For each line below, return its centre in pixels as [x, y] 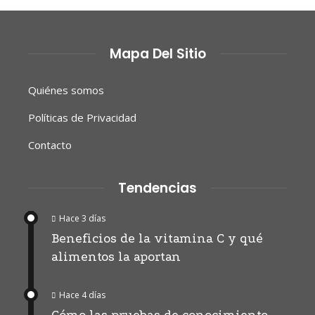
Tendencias [157, 188]
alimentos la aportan [116, 257]
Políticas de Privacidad [82, 117]
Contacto [50, 144]
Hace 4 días [82, 295]
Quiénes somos [66, 90]
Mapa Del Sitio [157, 53]
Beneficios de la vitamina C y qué [157, 238]
